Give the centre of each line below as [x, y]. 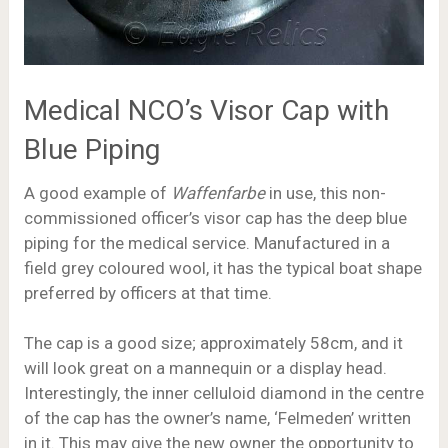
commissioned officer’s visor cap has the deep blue [215, 217]
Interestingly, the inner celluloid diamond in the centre [223, 393]
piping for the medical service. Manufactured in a [206, 242]
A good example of [97, 192]
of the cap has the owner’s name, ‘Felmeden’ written [217, 418]
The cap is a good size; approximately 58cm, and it [213, 343]
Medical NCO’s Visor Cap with [206, 110]
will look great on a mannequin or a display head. [205, 368]
